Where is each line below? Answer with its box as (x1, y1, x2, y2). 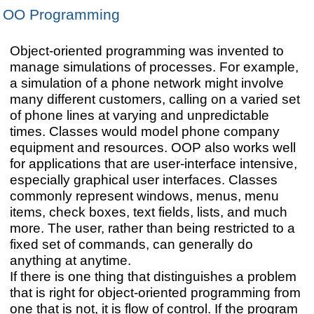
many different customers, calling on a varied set (9, 91, 300, 107)
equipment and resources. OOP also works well (9, 139, 296, 156)
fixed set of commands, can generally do (9, 236, 253, 252)
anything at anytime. (9, 252, 131, 268)
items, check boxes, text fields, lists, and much (9, 204, 287, 220)
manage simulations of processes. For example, (9, 59, 299, 75)
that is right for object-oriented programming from (9, 285, 301, 301)
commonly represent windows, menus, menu (9, 188, 279, 204)
